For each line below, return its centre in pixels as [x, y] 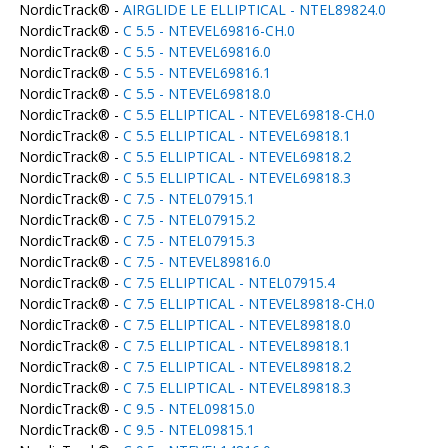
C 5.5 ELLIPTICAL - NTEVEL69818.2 [236, 156]
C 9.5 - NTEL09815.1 [188, 429]
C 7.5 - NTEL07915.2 [188, 219]
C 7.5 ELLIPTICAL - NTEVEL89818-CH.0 [248, 303]
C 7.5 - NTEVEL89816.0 [196, 261]
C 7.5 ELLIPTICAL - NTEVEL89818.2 [236, 366]
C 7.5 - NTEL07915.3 [188, 240]
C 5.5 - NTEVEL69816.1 [196, 72]
